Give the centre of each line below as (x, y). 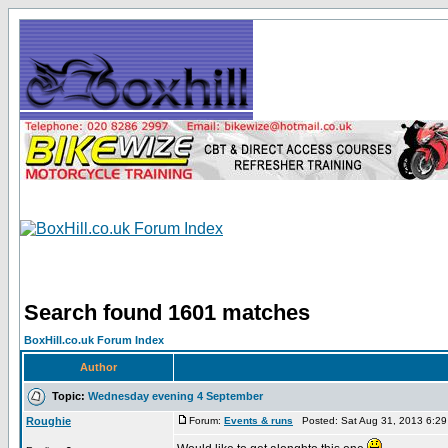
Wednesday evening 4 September (175, 395)
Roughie (48, 421)
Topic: (67, 395)
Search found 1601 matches (167, 312)
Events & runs (258, 420)
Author (98, 367)
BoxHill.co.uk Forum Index (94, 340)
